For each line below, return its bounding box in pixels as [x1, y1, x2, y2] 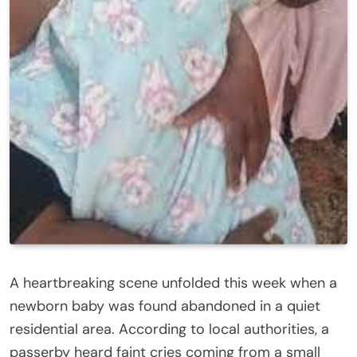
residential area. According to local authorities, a [10, 319, 329, 339]
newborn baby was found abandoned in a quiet [10, 296, 320, 316]
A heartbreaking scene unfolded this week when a [10, 273, 337, 292]
